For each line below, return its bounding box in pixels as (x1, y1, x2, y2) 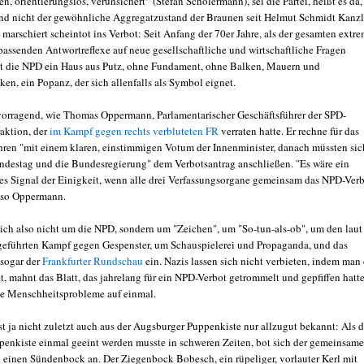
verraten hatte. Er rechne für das (219, 123, 359, 138)
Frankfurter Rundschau (42, 253, 143, 268)
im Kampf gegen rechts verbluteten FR (50, 123, 219, 138)
